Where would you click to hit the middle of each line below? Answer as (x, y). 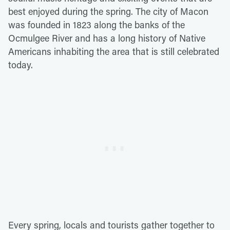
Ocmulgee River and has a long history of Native (107, 38)
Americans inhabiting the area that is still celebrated (114, 52)
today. (21, 65)
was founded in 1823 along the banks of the (97, 25)
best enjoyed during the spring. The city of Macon (108, 12)
